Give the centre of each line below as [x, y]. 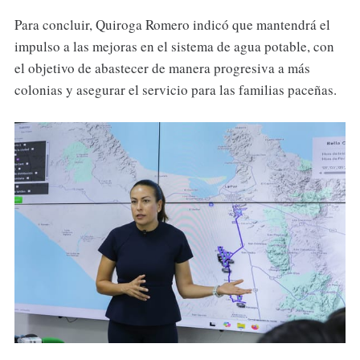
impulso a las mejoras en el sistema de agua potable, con [174, 46]
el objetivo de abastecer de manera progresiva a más [162, 67]
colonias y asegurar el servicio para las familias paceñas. [175, 89]
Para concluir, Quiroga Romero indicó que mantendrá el [172, 24]
